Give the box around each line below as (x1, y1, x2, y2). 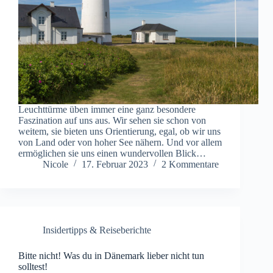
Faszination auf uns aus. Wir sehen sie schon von (18, 115, 206, 126)
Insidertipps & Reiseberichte (43, 225, 151, 236)
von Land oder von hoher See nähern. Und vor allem (18, 137, 222, 148)
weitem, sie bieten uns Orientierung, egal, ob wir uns (18, 126, 221, 137)
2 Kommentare (161, 159, 219, 170)
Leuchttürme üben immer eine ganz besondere (18, 104, 196, 115)
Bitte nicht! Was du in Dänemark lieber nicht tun (18, 250, 204, 261)
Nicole (43, 159, 68, 170)
